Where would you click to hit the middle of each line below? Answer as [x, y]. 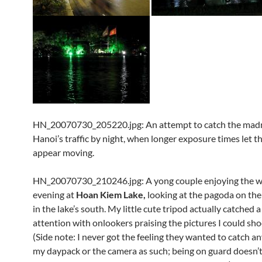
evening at [54, 194]
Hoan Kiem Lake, [111, 194]
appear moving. [63, 152]
